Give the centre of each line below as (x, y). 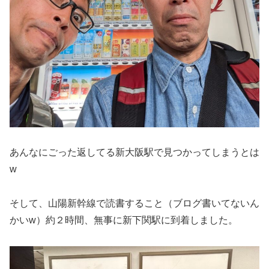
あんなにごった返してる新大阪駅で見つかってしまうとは (134, 153)
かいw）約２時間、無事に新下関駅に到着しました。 (124, 220)
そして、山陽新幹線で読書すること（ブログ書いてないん (134, 204)
